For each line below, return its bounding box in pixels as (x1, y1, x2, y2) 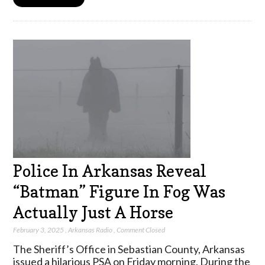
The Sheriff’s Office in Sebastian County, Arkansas (13, 243, 245, 256)
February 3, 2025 (13, 225, 64, 235)
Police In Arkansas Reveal (13, 161, 207, 180)
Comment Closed (117, 225, 166, 235)
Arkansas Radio (68, 225, 113, 235)
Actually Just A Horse (13, 202, 174, 222)
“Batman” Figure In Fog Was (13, 182, 226, 201)
